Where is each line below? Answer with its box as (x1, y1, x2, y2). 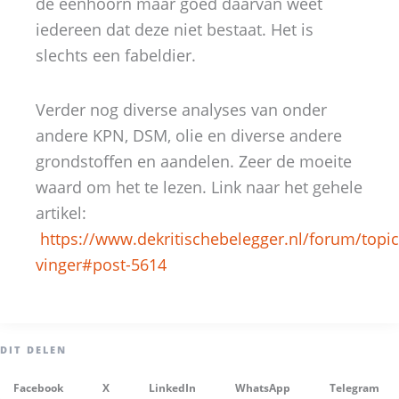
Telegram (330, 379, 379, 395)
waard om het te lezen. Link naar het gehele (36, 175, 362, 198)
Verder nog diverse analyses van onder (36, 98, 327, 120)
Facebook (13, 379, 63, 395)
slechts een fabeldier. (36, 45, 196, 66)
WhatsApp (235, 379, 290, 395)
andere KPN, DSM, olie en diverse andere (36, 124, 342, 146)
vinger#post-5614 (36, 253, 167, 275)
